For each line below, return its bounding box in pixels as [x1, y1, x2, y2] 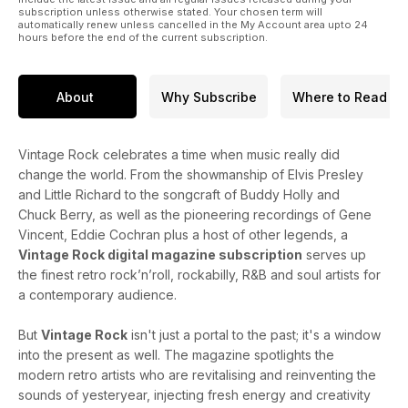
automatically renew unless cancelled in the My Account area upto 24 [18, 18, 368, 32]
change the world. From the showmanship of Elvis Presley [18, 167, 363, 183]
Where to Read [292, 88, 387, 105]
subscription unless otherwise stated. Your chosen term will [18, 5, 322, 19]
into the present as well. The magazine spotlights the [18, 347, 334, 363]
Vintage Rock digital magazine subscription [18, 247, 302, 263]
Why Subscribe [160, 88, 257, 105]
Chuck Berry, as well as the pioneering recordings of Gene [18, 207, 372, 223]
